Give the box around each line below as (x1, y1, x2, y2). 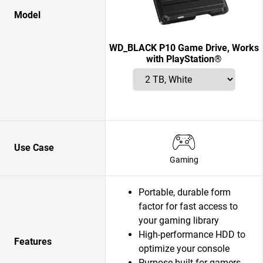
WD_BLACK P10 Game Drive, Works (109, 42, 259, 53)
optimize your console (139, 243, 230, 254)
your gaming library (139, 215, 219, 226)
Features (14, 236, 52, 247)
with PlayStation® (146, 53, 222, 65)
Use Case (14, 142, 54, 153)
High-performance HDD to (139, 229, 245, 240)
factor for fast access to (139, 201, 238, 212)
